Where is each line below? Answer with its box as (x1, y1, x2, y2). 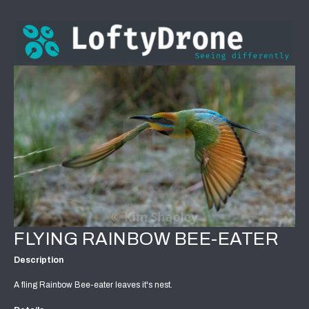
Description (14, 255, 63, 266)
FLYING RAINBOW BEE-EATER (14, 229, 279, 249)
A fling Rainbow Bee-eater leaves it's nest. (14, 280, 172, 290)
